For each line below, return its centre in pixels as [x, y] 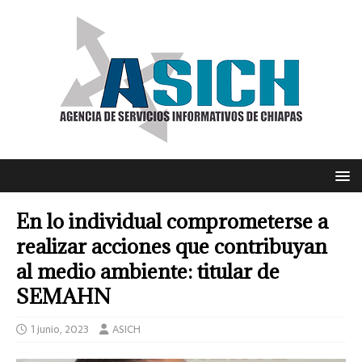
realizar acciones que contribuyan [172, 246]
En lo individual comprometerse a [172, 221]
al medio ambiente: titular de [148, 271]
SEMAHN [63, 296]
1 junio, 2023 [60, 329]
